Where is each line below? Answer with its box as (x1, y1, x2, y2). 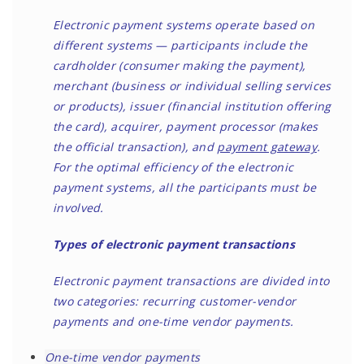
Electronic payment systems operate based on (53, 17, 314, 32)
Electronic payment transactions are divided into (53, 273, 330, 288)
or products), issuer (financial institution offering (53, 98, 331, 114)
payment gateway (217, 139, 317, 154)
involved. (53, 200, 104, 215)
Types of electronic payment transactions (53, 236, 295, 252)
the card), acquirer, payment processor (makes (53, 119, 318, 134)
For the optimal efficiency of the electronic (53, 159, 294, 175)
